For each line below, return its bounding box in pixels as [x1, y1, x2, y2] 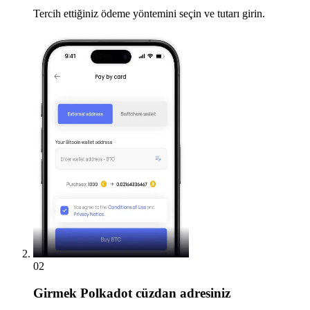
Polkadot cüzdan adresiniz [77, 285, 230, 300]
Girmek [33, 285, 77, 300]
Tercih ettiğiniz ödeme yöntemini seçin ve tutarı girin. [33, 7, 265, 19]
